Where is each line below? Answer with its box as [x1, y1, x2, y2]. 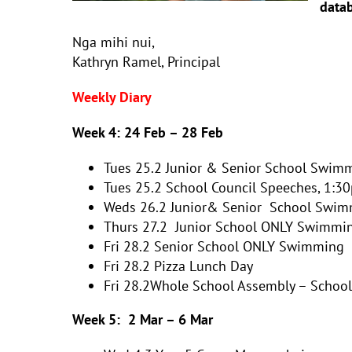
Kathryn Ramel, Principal [72, 53, 220, 71]
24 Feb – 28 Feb [124, 123, 223, 141]
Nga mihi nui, [72, 33, 155, 51]
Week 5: [72, 310, 128, 328]
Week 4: [72, 123, 124, 141]
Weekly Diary [72, 88, 152, 106]
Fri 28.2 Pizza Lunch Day [104, 257, 253, 275]
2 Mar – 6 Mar [128, 310, 213, 328]
